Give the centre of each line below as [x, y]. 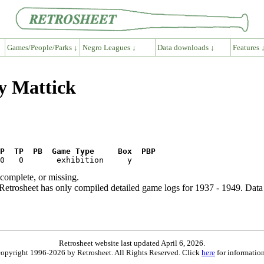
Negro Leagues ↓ [109, 47]
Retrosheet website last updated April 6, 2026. [132, 243]
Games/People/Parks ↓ [42, 47]
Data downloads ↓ [186, 47]
